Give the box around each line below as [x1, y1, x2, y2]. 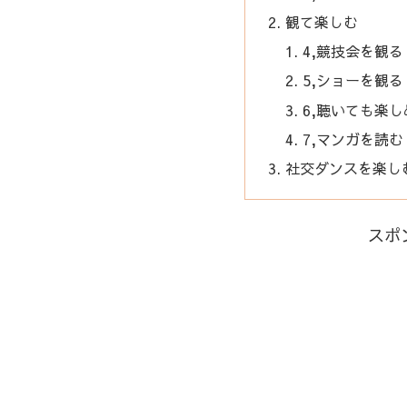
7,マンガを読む [303, 128, 404, 149]
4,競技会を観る [303, 41, 404, 62]
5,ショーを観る [303, 70, 404, 91]
